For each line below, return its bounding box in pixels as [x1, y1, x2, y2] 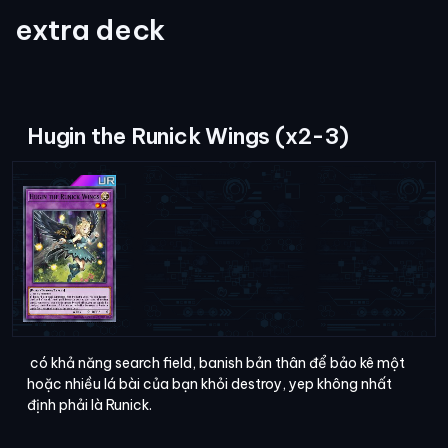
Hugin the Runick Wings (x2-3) [27, 122, 349, 151]
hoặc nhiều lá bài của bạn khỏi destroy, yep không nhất [27, 375, 392, 394]
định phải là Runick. [27, 396, 155, 415]
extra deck [15, 12, 166, 48]
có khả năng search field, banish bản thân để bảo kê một [27, 354, 405, 373]
